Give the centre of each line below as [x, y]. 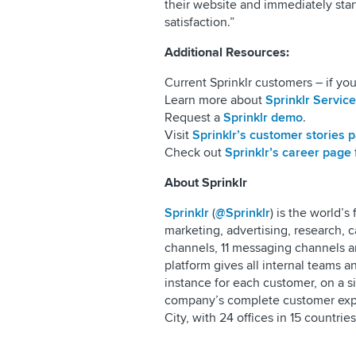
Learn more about [215, 100]
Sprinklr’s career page [288, 153]
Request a [194, 118]
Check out [195, 153]
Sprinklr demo [263, 118]
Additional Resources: [227, 52]
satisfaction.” [199, 22]
